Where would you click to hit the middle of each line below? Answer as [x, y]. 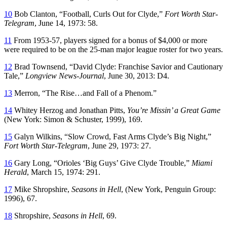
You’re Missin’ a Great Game [174, 110]
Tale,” [15, 75]
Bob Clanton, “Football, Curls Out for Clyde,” [88, 14]
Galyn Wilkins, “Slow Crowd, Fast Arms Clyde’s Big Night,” [112, 136]
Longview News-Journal [65, 75]
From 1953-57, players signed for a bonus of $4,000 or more [109, 40]
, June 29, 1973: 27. [119, 145]
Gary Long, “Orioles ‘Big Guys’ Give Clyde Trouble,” [102, 163]
